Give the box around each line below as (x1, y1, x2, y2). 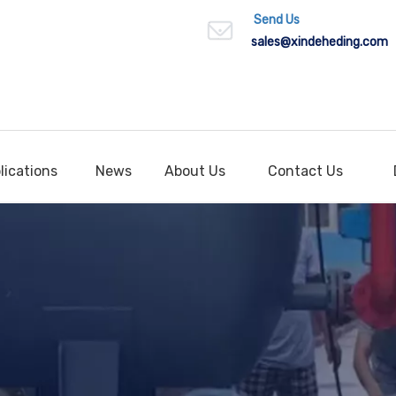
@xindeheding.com (280, 34, 388, 49)
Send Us (254, 12, 300, 27)
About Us (164, 162, 226, 179)
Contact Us (268, 162, 344, 179)
